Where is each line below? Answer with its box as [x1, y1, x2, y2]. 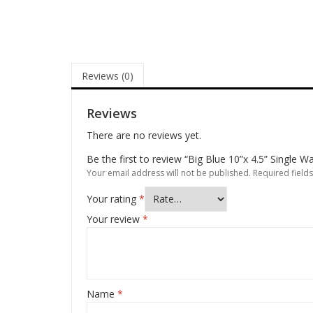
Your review [87, 212, 143, 226]
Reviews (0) [82, 69, 133, 83]
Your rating [87, 192, 139, 206]
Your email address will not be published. [87, 166, 251, 179]
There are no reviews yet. [87, 129, 201, 143]
